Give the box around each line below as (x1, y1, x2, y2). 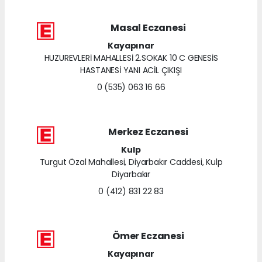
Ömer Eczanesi (112, 229, 184, 243)
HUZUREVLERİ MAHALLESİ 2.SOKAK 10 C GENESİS (44, 51, 218, 64)
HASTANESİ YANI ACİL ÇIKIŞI (80, 64, 182, 76)
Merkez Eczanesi (108, 125, 188, 139)
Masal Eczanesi (111, 20, 186, 35)
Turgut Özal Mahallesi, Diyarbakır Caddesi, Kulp (39, 156, 223, 168)
